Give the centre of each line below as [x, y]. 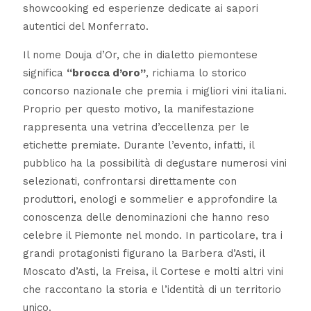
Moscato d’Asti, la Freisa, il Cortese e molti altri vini [153, 272]
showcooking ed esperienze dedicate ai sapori [140, 9]
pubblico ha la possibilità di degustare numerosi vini [154, 163]
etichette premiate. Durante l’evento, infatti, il [138, 145]
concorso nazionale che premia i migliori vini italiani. [154, 91]
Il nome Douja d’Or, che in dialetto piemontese [140, 55]
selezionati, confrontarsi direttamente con [129, 182]
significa [44, 73]
